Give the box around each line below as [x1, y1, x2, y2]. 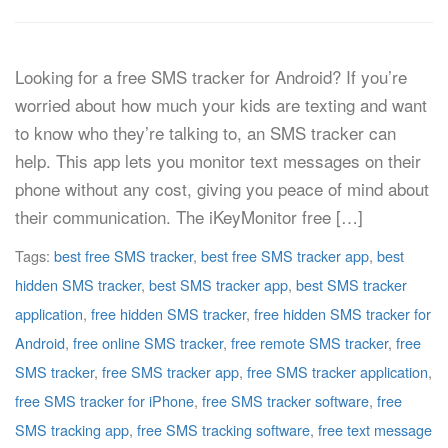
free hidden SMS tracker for [254, 303, 431, 324]
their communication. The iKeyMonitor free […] [15, 204, 363, 229]
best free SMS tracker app [201, 245, 369, 266]
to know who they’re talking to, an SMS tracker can [15, 120, 396, 145]
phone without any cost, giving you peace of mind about [15, 176, 429, 201]
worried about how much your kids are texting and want [15, 92, 427, 117]
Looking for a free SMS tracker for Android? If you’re [15, 64, 407, 89]
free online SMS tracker [73, 332, 223, 353]
